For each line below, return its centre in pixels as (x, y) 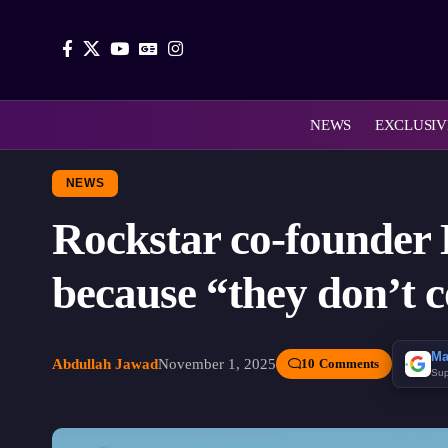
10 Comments (340, 364)
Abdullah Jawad (105, 363)
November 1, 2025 (217, 363)
